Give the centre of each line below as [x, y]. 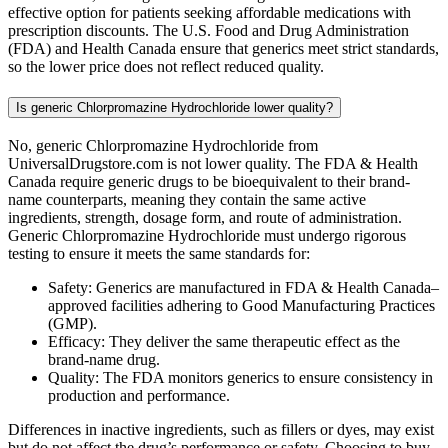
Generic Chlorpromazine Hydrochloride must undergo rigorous [207, 235]
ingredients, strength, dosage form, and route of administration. [205, 217]
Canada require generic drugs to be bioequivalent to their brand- [209, 181]
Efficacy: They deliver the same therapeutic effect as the [224, 341]
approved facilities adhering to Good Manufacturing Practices [241, 305]
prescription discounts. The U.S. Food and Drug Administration [208, 31]
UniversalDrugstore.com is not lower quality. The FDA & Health [213, 163]
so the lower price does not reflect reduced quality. [166, 67]
